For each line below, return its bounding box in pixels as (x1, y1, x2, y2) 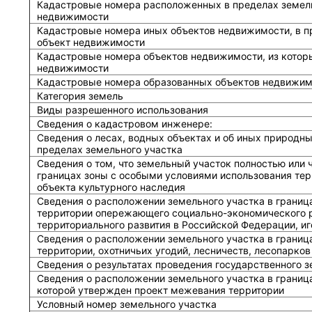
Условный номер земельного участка (36, 298, 217, 310)
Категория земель (36, 90, 123, 102)
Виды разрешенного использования (36, 104, 208, 116)
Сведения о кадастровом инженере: (36, 118, 212, 130)
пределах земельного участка (36, 143, 182, 155)
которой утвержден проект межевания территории (36, 284, 284, 296)
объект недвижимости (36, 36, 145, 48)
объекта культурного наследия (36, 181, 185, 193)
